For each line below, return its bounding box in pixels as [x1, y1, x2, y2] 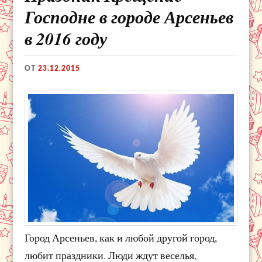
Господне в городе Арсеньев [25, 5, 234, 30]
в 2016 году [25, 26, 108, 51]
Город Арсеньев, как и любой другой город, [25, 230, 218, 245]
